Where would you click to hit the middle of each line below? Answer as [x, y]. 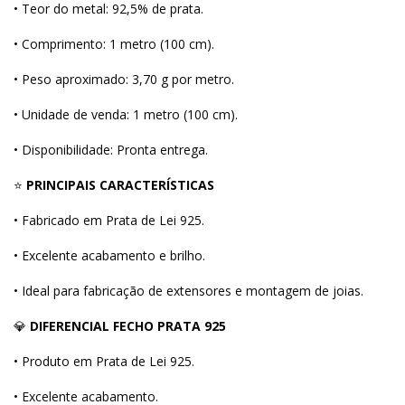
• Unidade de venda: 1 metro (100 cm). [126, 114]
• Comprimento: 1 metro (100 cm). [114, 43]
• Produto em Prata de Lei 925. [104, 361]
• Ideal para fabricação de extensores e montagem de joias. [188, 290]
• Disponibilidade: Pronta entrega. [111, 149]
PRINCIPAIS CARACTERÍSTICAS [120, 184]
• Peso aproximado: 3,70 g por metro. [124, 79]
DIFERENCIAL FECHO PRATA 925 [128, 325]
